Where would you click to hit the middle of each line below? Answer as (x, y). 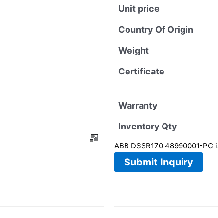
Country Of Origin (156, 29)
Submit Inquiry (159, 162)
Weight (134, 50)
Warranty (138, 105)
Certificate (141, 71)
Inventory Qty (148, 126)
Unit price (139, 8)
